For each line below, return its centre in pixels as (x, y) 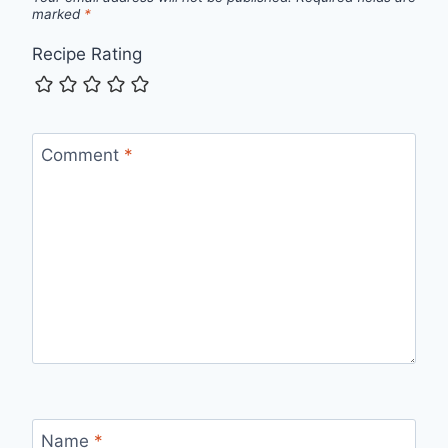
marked (58, 13)
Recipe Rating (87, 54)
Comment (82, 154)
